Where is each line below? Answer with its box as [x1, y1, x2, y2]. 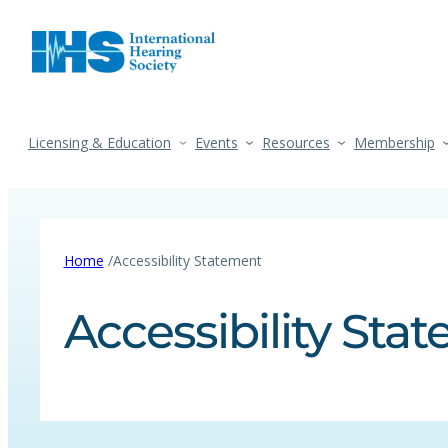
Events [194, 132, 238, 152]
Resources [261, 132, 330, 152]
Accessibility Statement [112, 251, 262, 271]
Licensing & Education [28, 132, 171, 152]
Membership [353, 132, 435, 152]
